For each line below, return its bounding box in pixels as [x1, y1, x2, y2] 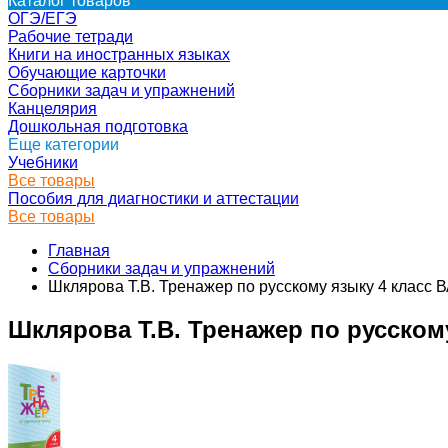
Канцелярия [8, 100, 97, 117]
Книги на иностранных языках [8, 46, 230, 63]
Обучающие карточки [8, 64, 166, 81]
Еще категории [8, 136, 119, 153]
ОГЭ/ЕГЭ [8, 10, 77, 27]
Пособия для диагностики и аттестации [8, 190, 299, 207]
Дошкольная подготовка [8, 118, 188, 135]
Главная [48, 242, 110, 259]
